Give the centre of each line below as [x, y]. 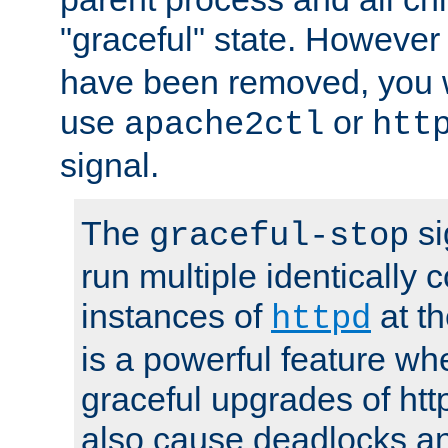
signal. [109, 165]
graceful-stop [279, 236]
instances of [176, 316]
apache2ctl [224, 125]
